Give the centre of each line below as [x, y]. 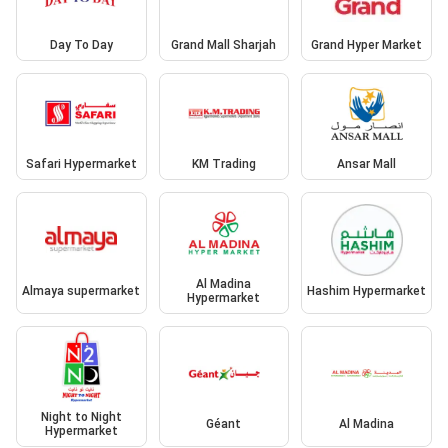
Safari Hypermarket [81, 164]
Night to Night [81, 417]
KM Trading [223, 164]
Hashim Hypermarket [367, 290]
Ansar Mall [367, 164]
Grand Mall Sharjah [224, 44]
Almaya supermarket [81, 290]
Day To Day [81, 44]
